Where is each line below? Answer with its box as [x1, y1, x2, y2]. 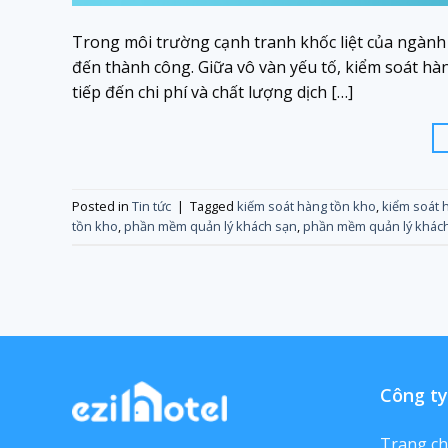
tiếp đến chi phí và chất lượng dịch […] [72, 80, 353, 103]
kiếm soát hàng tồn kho [237, 197, 376, 216]
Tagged [190, 197, 237, 216]
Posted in [72, 197, 132, 216]
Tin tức [132, 197, 171, 216]
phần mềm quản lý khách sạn [124, 217, 297, 236]
